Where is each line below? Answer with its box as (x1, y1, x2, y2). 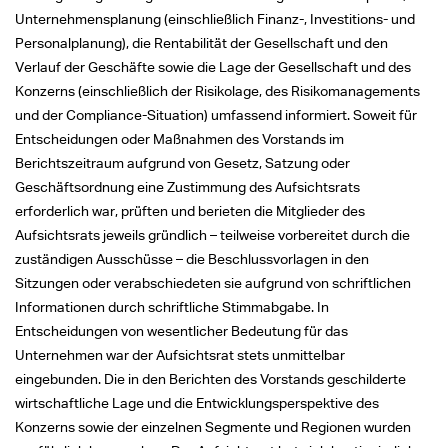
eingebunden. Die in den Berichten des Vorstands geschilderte (15, 370, 406, 387)
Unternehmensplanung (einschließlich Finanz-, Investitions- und (15, 10, 415, 27)
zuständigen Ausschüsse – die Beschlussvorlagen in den (15, 250, 369, 267)
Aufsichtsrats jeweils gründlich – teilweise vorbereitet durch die (15, 226, 410, 243)
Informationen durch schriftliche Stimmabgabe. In (15, 298, 329, 315)
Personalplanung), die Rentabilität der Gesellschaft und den (15, 34, 388, 51)
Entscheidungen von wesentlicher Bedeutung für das (15, 322, 348, 339)
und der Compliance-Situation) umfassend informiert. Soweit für (15, 106, 417, 123)
